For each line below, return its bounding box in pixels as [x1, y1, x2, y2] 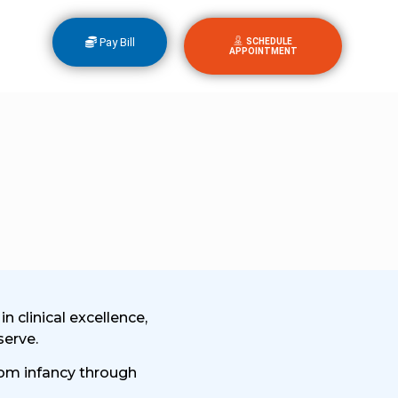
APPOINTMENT [228, 45, 298, 56]
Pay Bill [99, 35, 135, 49]
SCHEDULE [246, 36, 293, 46]
